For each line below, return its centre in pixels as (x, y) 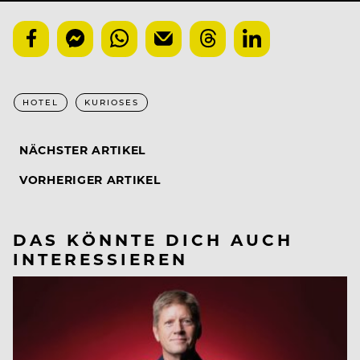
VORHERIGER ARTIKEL (90, 179)
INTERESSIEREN (100, 258)
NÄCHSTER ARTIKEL (83, 149)
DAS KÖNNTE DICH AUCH (153, 239)
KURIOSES (112, 102)
